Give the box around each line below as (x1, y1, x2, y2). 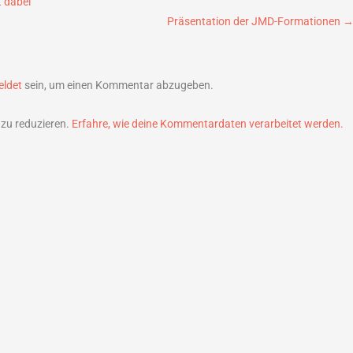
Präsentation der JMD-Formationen (167, 15, 343, 28)
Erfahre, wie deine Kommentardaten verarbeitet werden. (72, 117, 344, 130)
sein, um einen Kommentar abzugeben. (21, 79, 214, 91)
